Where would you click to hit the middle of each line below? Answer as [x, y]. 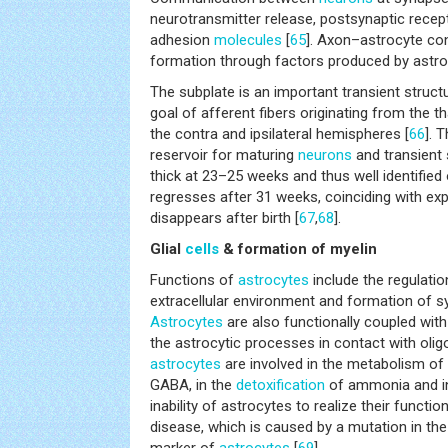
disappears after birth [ [224, 217]
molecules [248, 39]
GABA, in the [193, 384]
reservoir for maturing [224, 154]
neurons [325, 154]
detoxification [280, 384]
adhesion [182, 39]
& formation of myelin [298, 248]
